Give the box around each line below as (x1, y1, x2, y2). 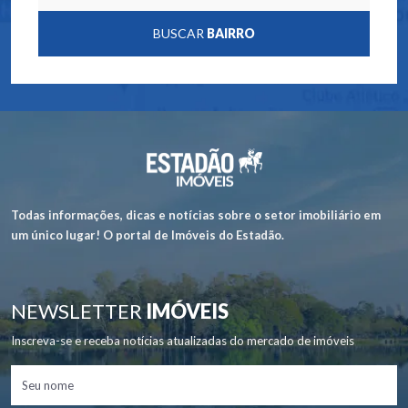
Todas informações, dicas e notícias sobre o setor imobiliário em (11, 208, 381, 223)
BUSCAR (153, 25, 207, 42)
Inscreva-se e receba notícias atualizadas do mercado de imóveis (11, 333, 354, 349)
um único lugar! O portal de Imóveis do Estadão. (11, 228, 284, 243)
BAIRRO (207, 25, 255, 42)
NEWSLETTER (11, 299, 146, 324)
